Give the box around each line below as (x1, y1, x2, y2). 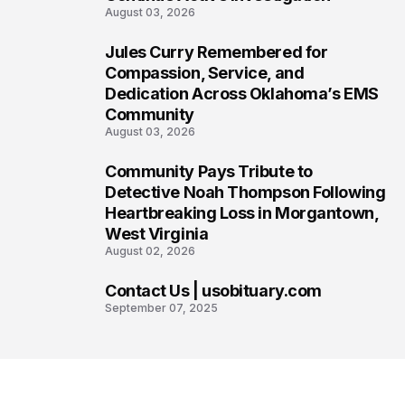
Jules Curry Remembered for (105, 42, 328, 61)
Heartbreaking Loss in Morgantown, (105, 203, 380, 222)
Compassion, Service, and (105, 63, 305, 82)
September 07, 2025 (105, 301, 218, 315)
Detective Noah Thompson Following (105, 183, 386, 202)
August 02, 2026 (105, 244, 195, 258)
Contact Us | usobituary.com (105, 281, 322, 300)
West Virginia (105, 224, 209, 243)
